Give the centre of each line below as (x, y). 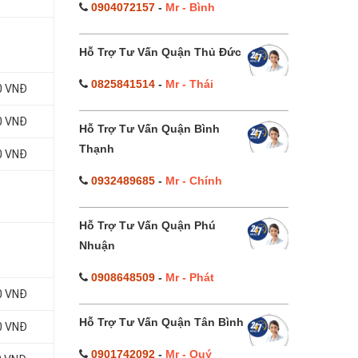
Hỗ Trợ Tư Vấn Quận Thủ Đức (160, 52)
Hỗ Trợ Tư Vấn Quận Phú (147, 225)
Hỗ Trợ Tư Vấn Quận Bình (149, 129)
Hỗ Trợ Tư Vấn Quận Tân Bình (161, 322)
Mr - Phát (189, 277)
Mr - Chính (193, 181)
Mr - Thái (189, 84)
